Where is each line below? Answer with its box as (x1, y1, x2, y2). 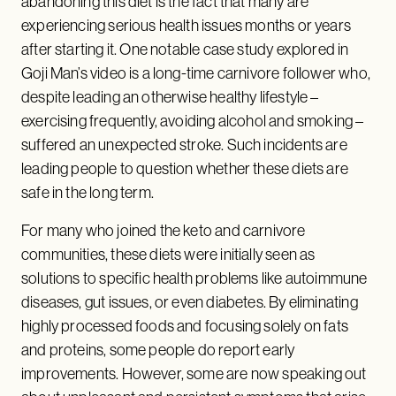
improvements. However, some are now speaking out (21, 364, 367, 383)
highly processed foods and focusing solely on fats (21, 316, 348, 335)
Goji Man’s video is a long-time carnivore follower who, (21, 64, 370, 82)
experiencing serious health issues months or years (21, 16, 351, 34)
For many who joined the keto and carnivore (21, 221, 306, 240)
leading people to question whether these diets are (21, 159, 348, 178)
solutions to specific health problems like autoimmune (21, 269, 368, 287)
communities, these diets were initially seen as (21, 245, 316, 263)
